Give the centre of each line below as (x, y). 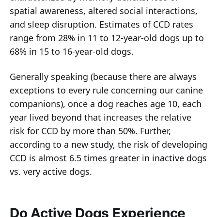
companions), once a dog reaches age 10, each (106, 103)
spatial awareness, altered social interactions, (104, 10)
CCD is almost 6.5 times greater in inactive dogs (108, 158)
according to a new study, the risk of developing (108, 144)
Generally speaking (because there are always (103, 76)
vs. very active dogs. (51, 171)
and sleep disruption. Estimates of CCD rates (101, 24)
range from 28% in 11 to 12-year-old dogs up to (107, 38)
